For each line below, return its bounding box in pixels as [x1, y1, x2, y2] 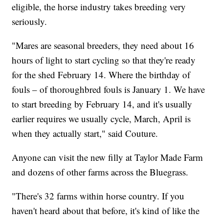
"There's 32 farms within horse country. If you [12, 190, 185, 202]
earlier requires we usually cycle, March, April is [12, 112, 191, 125]
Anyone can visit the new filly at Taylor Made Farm [12, 151, 203, 164]
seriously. [12, 15, 47, 28]
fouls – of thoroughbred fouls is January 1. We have [12, 83, 205, 96]
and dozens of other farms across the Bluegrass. [12, 166, 189, 178]
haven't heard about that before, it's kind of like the [12, 204, 200, 217]
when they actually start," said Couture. [12, 127, 158, 140]
